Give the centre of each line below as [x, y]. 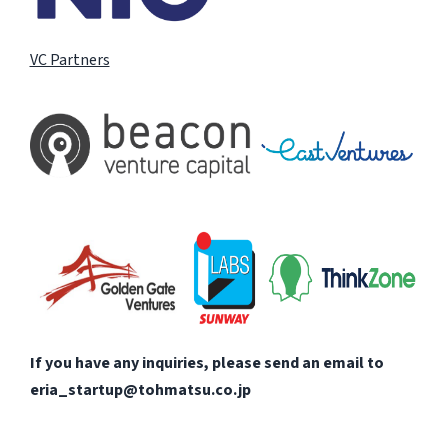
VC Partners [69, 59]
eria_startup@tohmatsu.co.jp [140, 389]
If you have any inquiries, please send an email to [206, 362]
